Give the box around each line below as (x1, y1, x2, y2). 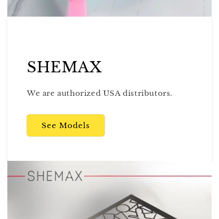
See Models (42, 120, 90, 130)
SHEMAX (27, 58, 102, 77)
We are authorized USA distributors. (27, 88, 173, 98)
